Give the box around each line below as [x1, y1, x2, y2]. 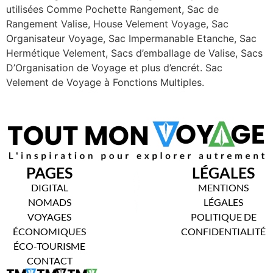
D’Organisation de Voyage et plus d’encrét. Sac [6, 61, 222, 74]
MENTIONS [198, 182, 249, 194]
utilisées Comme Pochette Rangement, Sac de [6, 2, 219, 15]
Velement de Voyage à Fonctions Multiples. [6, 76, 204, 88]
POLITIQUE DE [190, 211, 257, 223]
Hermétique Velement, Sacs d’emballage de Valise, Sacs [6, 46, 263, 59]
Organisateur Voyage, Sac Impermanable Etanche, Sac [6, 32, 257, 44]
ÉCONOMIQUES [13, 225, 87, 238]
